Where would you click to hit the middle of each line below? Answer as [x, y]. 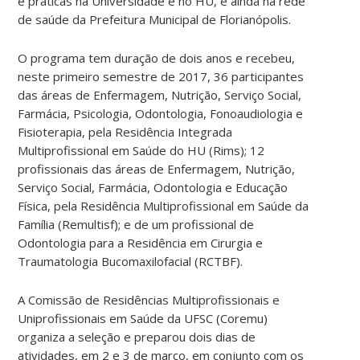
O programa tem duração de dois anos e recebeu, [157, 57]
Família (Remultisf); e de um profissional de [136, 224]
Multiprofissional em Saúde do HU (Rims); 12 [141, 150]
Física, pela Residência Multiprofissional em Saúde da [164, 205]
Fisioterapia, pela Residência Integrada [125, 131]
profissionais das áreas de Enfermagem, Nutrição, [157, 168]
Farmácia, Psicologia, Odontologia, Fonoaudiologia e [161, 113]
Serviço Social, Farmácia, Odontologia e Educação [153, 187]
